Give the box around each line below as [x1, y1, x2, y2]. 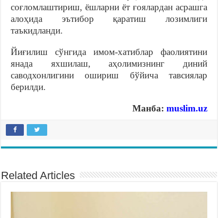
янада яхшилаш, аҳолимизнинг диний [11, 58, 207, 69]
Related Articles [1, 169, 75, 182]
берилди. [11, 81, 46, 92]
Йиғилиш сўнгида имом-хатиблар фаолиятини [11, 46, 207, 57]
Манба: [132, 103, 166, 113]
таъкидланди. [11, 25, 63, 36]
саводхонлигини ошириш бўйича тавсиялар [11, 70, 207, 80]
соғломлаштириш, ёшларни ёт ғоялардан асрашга [11, 1, 207, 12]
